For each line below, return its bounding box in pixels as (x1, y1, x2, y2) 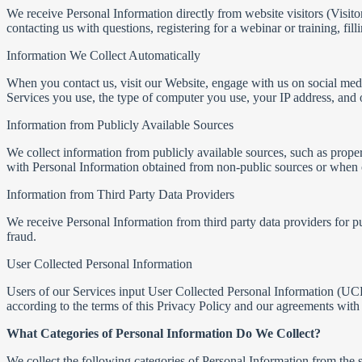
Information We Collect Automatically (6, 48, 200, 62)
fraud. (6, 229, 40, 243)
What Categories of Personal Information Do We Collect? (6, 326, 321, 340)
